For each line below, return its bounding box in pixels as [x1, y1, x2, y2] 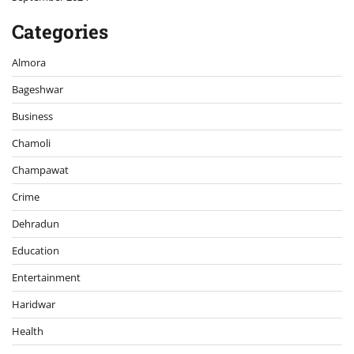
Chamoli [12, 135, 51, 150]
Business [12, 108, 53, 123]
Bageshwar [12, 81, 63, 96]
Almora [12, 55, 46, 70]
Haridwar [12, 296, 55, 311]
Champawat [12, 162, 69, 177]
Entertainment [12, 269, 81, 284]
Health [12, 323, 43, 338]
